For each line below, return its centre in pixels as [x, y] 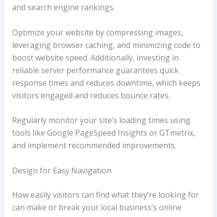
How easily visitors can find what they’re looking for [105, 194]
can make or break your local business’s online [97, 207]
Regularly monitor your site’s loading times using [101, 120]
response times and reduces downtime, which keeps [106, 83]
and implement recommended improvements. [94, 146]
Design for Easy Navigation [62, 170]
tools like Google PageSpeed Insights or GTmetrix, [103, 133]
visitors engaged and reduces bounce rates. [91, 95]
